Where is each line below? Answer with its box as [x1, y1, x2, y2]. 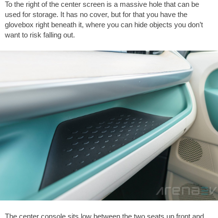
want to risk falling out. [5, 30, 75, 39]
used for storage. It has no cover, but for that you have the [5, 10, 187, 18]
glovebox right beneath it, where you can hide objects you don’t [5, 20, 203, 29]
